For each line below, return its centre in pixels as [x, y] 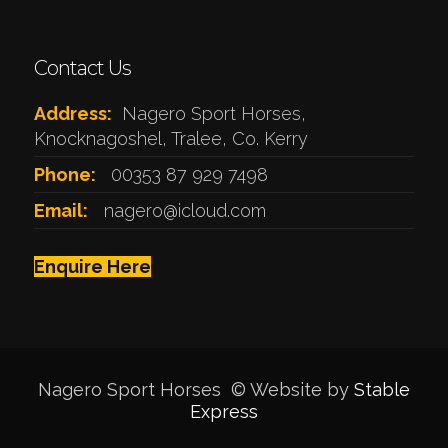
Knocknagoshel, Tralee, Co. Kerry [170, 139]
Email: [60, 211]
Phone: [64, 175]
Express [223, 412]
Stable [381, 390]
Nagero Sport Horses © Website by [195, 390]
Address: [72, 114]
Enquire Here [92, 267]
